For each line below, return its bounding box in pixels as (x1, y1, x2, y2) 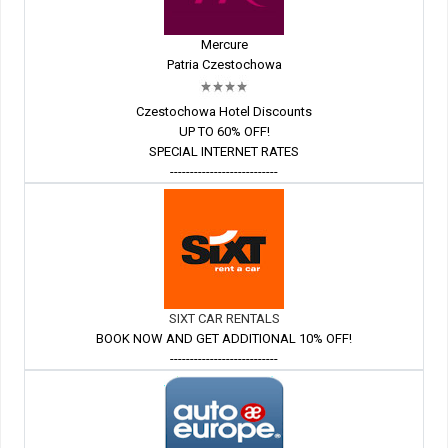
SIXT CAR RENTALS (168, 311, 280, 327)
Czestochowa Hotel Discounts (136, 104, 312, 120)
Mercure (200, 37, 248, 53)
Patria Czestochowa (166, 57, 282, 73)
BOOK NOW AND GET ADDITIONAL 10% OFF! (96, 331, 352, 347)
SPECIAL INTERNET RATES (149, 144, 299, 160)
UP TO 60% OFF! (178, 124, 270, 140)
